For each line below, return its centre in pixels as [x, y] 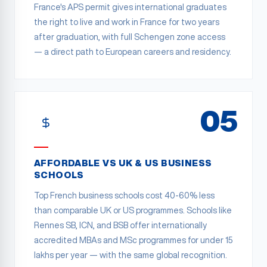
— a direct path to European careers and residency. [133, 52]
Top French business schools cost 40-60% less [124, 195]
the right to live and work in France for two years [127, 22]
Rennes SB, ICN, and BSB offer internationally [120, 225]
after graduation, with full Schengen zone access [130, 37]
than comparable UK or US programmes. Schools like [133, 210]
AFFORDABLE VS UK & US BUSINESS [123, 163]
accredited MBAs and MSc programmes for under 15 [133, 240]
